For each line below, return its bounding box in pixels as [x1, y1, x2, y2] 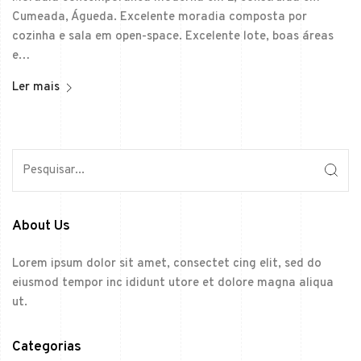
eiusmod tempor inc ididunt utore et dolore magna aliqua [12, 275, 334, 291]
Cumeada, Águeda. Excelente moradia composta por [12, 10, 307, 26]
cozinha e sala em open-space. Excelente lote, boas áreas [12, 29, 334, 45]
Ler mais [12, 80, 60, 96]
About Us [12, 217, 70, 235]
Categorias [12, 338, 81, 356]
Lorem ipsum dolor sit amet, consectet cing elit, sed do [12, 255, 322, 272]
